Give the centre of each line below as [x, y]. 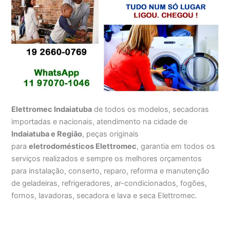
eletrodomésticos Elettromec [83, 147]
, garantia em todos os [176, 147]
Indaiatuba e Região [47, 134]
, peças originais [111, 134]
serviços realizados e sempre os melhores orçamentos [107, 159]
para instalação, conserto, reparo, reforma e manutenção [111, 171]
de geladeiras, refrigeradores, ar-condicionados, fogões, [109, 184]
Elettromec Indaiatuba [52, 110]
